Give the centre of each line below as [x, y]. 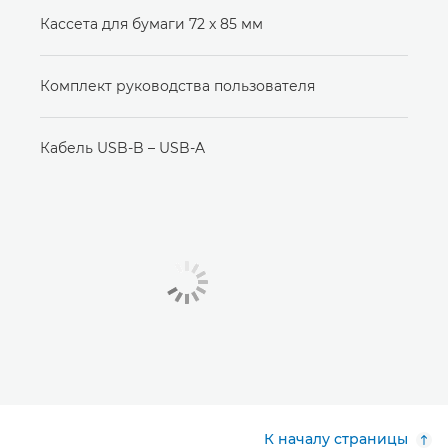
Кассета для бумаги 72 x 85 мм [151, 24]
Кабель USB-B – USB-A [122, 148]
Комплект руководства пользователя [177, 86]
